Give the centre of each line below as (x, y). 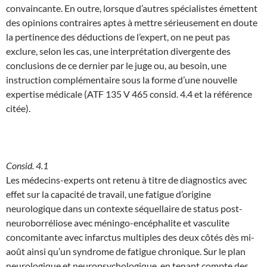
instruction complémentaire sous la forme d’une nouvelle (122, 79)
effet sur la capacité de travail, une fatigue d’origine (108, 194)
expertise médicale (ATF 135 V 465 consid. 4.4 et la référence (129, 94)
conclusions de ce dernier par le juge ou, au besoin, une (116, 65)
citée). (18, 108)
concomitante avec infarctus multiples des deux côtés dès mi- (130, 237)
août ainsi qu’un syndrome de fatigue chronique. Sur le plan (126, 251)
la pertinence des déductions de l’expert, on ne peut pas (118, 36)
